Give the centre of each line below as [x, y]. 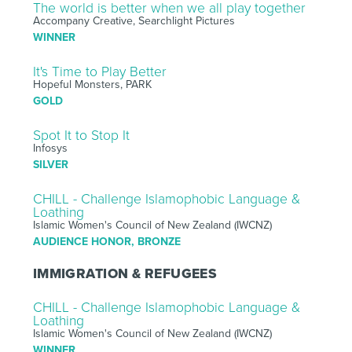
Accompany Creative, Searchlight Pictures [134, 20]
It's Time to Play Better [99, 71]
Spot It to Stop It [81, 135]
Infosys [50, 148]
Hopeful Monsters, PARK [92, 84]
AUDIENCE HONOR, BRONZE [106, 241]
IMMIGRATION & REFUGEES [125, 273]
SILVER [50, 164]
